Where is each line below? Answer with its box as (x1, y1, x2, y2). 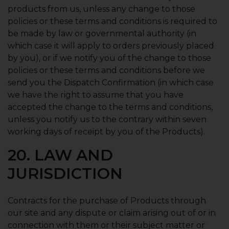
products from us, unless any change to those (8, 4, 195, 14)
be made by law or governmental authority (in (8, 29, 196, 38)
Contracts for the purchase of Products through (8, 196, 206, 205)
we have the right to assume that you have (8, 90, 184, 100)
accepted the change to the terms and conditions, (8, 102, 213, 112)
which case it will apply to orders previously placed (8, 41, 214, 51)
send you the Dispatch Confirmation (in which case (8, 78, 214, 87)
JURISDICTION (8, 164, 123, 183)
